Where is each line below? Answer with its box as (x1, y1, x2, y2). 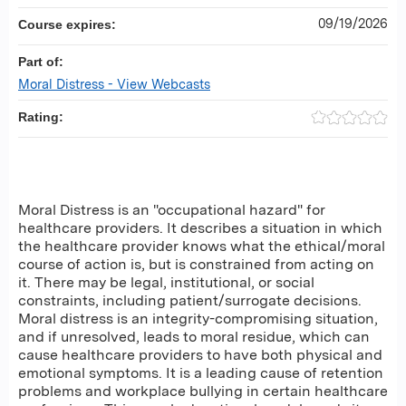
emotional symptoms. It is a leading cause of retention (18, 363, 383, 382)
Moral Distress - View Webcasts (18, 75, 210, 92)
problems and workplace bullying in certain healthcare (18, 382, 388, 400)
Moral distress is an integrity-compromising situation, (18, 309, 378, 327)
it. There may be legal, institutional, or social (18, 273, 314, 291)
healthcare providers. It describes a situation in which (18, 218, 382, 237)
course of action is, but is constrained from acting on (18, 255, 374, 273)
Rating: (18, 109, 67, 124)
